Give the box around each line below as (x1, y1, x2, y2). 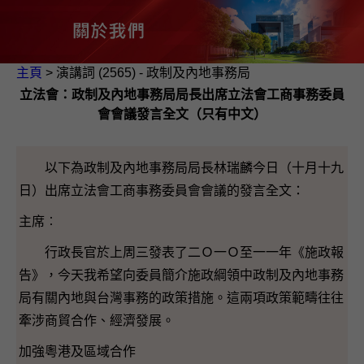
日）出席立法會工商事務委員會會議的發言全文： (19, 184, 305, 198)
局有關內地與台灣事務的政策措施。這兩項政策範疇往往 (19, 291, 344, 305)
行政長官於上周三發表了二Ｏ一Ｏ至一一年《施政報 (19, 245, 344, 260)
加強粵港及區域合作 (19, 344, 136, 359)
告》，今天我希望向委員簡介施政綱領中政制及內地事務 (19, 268, 344, 283)
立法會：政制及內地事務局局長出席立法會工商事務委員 (19, 88, 344, 102)
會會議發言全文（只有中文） (97, 107, 266, 122)
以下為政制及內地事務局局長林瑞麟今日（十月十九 (19, 161, 344, 175)
